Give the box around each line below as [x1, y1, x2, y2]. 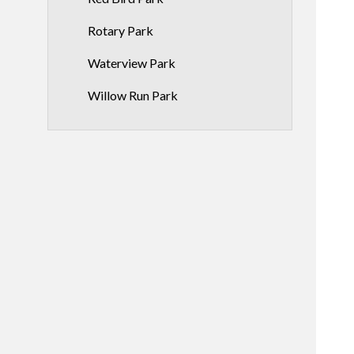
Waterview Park [88, 55, 175, 70]
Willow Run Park [88, 88, 178, 103]
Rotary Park [88, 23, 153, 38]
